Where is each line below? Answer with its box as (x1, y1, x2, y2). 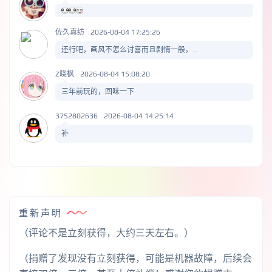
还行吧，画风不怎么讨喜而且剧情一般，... (61, 45, 198, 54)
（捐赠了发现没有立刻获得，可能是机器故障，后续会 (19, 252, 252, 264)
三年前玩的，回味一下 (61, 87, 134, 96)
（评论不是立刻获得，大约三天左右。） (19, 226, 194, 239)
